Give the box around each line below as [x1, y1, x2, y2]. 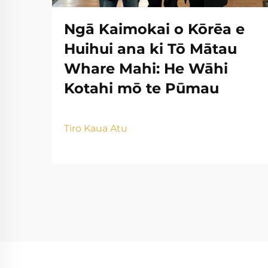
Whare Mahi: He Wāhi [64, 59, 228, 77]
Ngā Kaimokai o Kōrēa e [64, 20, 245, 38]
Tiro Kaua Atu [64, 122, 127, 134]
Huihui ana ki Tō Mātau [64, 39, 237, 57]
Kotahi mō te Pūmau [64, 79, 219, 97]
